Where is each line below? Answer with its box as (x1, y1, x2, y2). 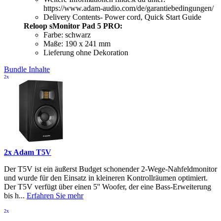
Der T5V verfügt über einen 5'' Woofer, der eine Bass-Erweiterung (4, 182, 211, 191)
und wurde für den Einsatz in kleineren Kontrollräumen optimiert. (4, 173, 208, 182)
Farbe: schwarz (43, 30, 91, 39)
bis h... (4, 191, 27, 200)
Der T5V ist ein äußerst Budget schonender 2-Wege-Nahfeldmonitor (4, 164, 217, 173)
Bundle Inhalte (4, 65, 50, 74)
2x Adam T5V (4, 147, 51, 156)
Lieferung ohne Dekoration (43, 48, 128, 57)
